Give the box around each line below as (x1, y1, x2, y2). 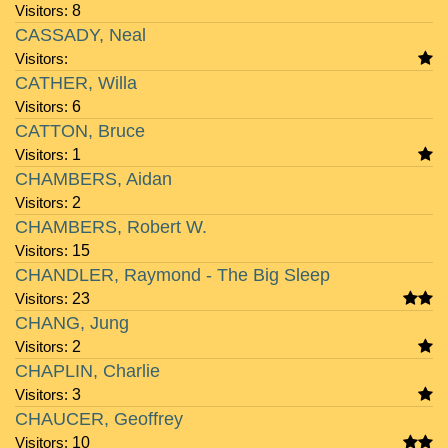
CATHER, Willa (15, 73, 137, 93)
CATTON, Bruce (15, 121, 145, 141)
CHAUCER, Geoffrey (15, 409, 183, 429)
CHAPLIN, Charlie (15, 361, 160, 381)
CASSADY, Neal (15, 25, 146, 45)
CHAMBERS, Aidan (15, 169, 172, 189)
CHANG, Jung (15, 313, 129, 333)
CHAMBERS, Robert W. (15, 217, 207, 237)
